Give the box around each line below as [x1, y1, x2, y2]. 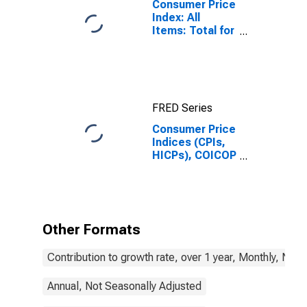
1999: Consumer [152, 162, 236, 175]
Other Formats [42, 221, 140, 238]
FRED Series [152, 101, 212, 114]
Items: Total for [152, 24, 234, 37]
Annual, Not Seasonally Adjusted [47, 280, 201, 293]
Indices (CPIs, [152, 136, 225, 149]
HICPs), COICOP [152, 149, 236, 162]
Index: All [152, 11, 200, 24]
